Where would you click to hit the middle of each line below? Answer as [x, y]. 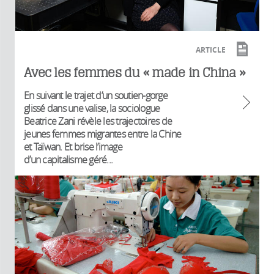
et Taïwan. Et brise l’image [73, 147]
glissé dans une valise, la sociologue [92, 109]
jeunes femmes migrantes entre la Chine [103, 134]
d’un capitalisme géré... [68, 160]
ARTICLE [211, 50]
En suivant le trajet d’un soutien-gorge [96, 96]
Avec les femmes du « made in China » [134, 73]
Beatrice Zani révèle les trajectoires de [98, 121]
